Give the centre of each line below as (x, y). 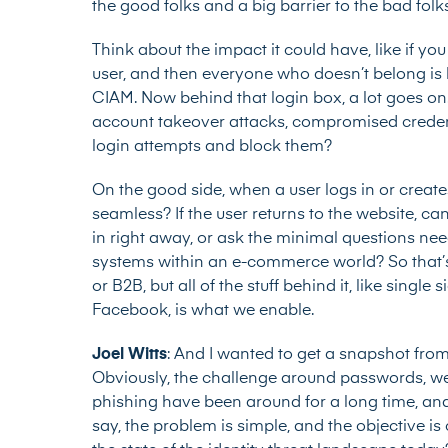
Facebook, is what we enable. (203, 311)
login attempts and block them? (212, 147)
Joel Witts (129, 355)
